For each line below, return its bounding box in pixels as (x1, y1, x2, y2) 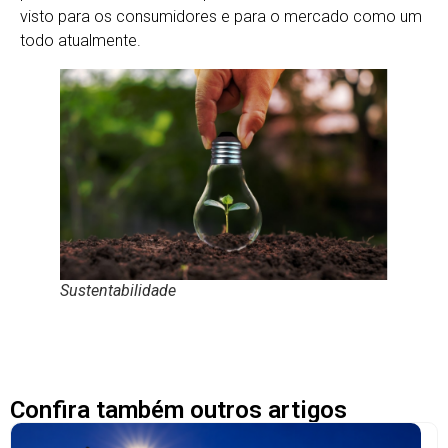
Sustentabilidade (60, 280, 176, 300)
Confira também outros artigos (10, 395, 347, 424)
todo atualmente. (20, 30, 141, 50)
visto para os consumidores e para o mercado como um (20, 6, 422, 26)
